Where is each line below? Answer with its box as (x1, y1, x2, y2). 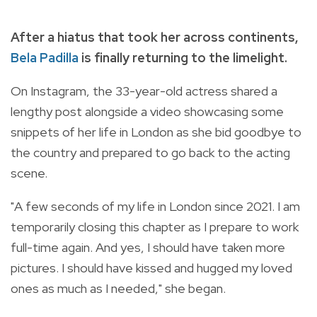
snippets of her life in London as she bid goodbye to (11, 123, 301, 140)
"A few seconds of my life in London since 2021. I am (11, 197, 300, 214)
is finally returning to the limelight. (79, 49, 287, 66)
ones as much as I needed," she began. (11, 279, 229, 296)
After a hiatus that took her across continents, (11, 28, 299, 45)
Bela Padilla (11, 49, 79, 66)
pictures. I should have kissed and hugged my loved (11, 259, 292, 276)
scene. (11, 164, 47, 181)
